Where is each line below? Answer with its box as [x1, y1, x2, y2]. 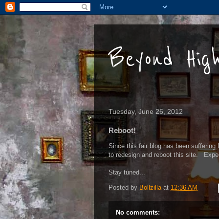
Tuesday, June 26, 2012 [109, 108, 183, 115]
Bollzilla [139, 184, 161, 192]
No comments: [116, 209, 160, 216]
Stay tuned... [109, 169, 145, 176]
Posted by [109, 184, 139, 192]
